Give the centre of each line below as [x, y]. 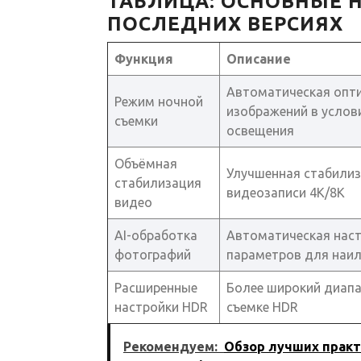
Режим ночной [159, 101]
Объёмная [146, 163]
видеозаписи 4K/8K [286, 192]
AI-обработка [156, 235]
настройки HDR [161, 307]
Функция [144, 58]
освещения [260, 130]
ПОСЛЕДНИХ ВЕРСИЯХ [225, 23]
